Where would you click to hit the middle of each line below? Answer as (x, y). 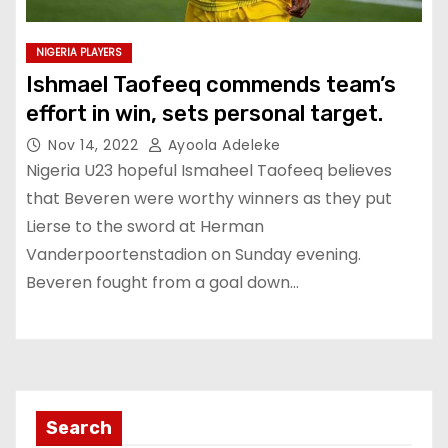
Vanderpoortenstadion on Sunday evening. (193, 254)
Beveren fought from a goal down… (162, 282)
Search (79, 427)
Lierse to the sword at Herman (145, 226)
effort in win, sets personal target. (204, 113)
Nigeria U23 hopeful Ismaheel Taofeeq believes (209, 170)
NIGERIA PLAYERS (79, 52)
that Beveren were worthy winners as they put (209, 198)
